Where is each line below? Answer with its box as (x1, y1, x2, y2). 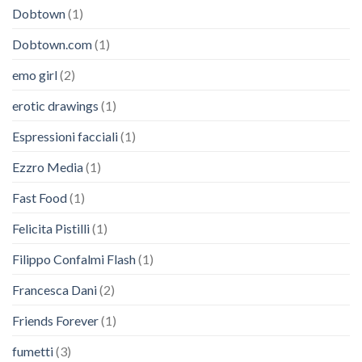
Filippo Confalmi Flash (12, 250, 136, 267)
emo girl (12, 66, 57, 82)
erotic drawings (12, 97, 99, 113)
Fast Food (12, 189, 67, 205)
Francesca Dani (12, 281, 97, 297)
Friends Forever (12, 312, 99, 328)
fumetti (12, 343, 53, 359)
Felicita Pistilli (12, 220, 90, 236)
